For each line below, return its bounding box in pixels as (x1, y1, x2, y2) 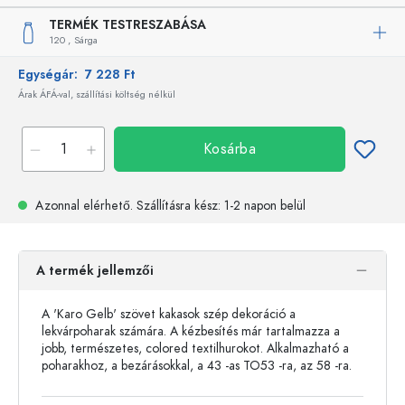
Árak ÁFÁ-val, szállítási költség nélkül (18, 88, 175, 101)
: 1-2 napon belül (218, 197, 306, 214)
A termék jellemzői (36, 262, 154, 279)
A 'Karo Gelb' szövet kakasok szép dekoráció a (42, 306, 296, 323)
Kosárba (202, 139, 257, 159)
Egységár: (18, 66, 85, 83)
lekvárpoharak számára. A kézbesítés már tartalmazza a (42, 323, 340, 340)
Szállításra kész (137, 197, 218, 214)
